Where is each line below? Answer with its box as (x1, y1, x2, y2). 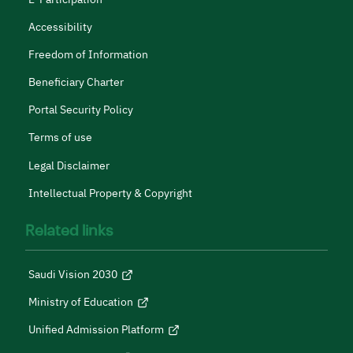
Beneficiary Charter (28, 74, 124, 91)
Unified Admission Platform (28, 321, 164, 339)
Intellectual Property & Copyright (28, 184, 192, 202)
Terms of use (28, 129, 92, 147)
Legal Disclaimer (28, 157, 110, 174)
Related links (25, 219, 113, 243)
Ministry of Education (28, 294, 133, 311)
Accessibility (28, 18, 92, 35)
